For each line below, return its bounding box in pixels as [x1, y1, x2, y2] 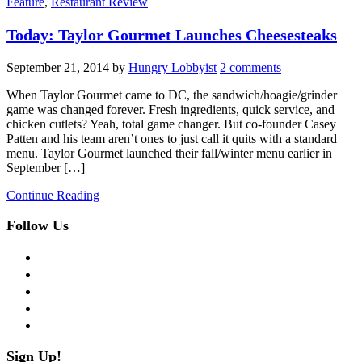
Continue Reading [6, 187, 99, 202]
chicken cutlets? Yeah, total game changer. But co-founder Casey [6, 116, 336, 131]
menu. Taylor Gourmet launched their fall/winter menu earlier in [6, 145, 332, 160]
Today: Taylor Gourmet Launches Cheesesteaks [6, 25, 337, 44]
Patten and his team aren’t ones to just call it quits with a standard [6, 131, 337, 145]
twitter [38, 264, 70, 279]
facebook [38, 247, 85, 262]
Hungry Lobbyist [128, 60, 217, 74]
